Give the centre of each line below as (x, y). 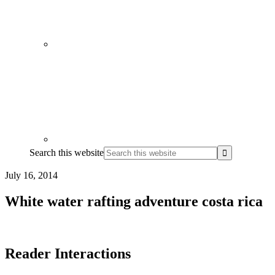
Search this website (67, 152)
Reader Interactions (68, 253)
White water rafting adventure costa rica (134, 201)
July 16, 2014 (31, 175)
